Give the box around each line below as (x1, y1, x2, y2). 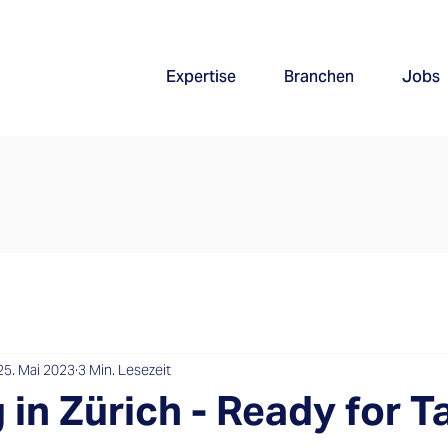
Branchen (284, 66, 354, 87)
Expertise (166, 66, 236, 87)
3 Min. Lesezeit (78, 360, 171, 379)
